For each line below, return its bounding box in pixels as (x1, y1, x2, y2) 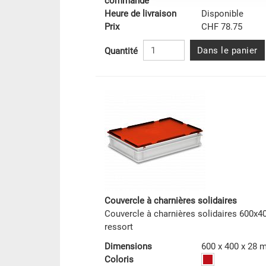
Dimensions (104, 241, 152, 252)
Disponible (201, 8, 243, 20)
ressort (104, 221, 133, 233)
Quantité (104, 45, 138, 56)
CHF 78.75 (201, 21, 242, 33)
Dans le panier (197, 45, 258, 56)
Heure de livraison (104, 8, 176, 20)
